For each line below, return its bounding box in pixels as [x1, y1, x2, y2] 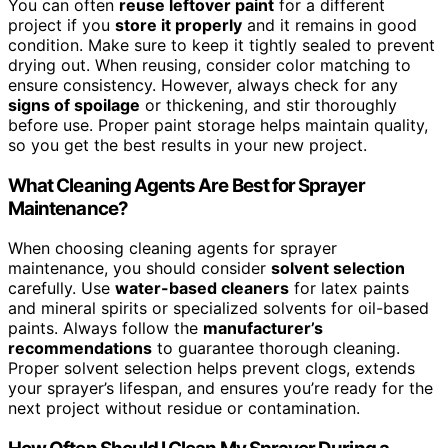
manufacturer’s [203, 318, 323, 339]
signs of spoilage [8, 94, 140, 115]
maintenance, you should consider [8, 258, 271, 279]
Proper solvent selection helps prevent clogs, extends [8, 358, 415, 379]
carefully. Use [8, 278, 115, 299]
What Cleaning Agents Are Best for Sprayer [8, 173, 365, 197]
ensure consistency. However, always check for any [8, 74, 398, 95]
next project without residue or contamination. [8, 398, 360, 419]
